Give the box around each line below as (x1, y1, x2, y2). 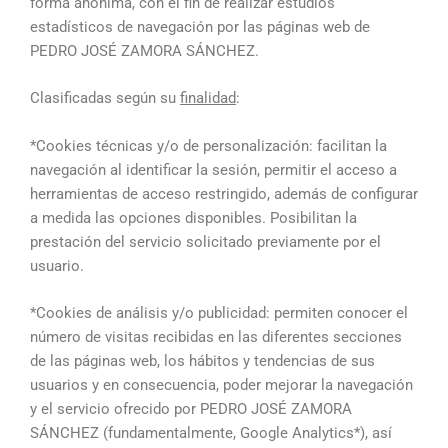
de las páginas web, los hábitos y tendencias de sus (30, 351, 375, 370)
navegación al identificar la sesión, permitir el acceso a (30, 160, 397, 179)
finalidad (180, 89, 236, 108)
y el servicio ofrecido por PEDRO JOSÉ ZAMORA (30, 399, 352, 418)
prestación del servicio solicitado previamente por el (30, 232, 381, 251)
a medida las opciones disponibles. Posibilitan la (30, 208, 357, 227)
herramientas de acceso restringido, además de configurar (30, 184, 418, 203)
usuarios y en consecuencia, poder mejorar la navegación (30, 375, 413, 394)
